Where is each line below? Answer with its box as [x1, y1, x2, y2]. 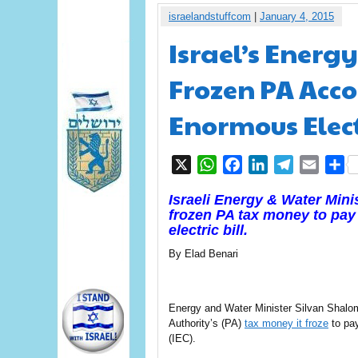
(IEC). [169, 332, 196, 344]
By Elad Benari [169, 248, 238, 260]
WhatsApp [217, 157, 276, 171]
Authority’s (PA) [169, 317, 245, 329]
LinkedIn [268, 157, 316, 171]
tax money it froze [245, 317, 328, 329]
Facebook [242, 157, 299, 171]
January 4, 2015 [260, 10, 334, 22]
